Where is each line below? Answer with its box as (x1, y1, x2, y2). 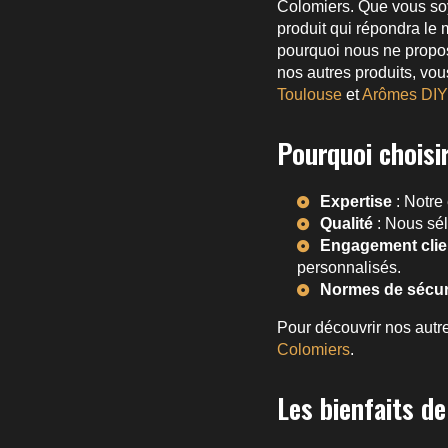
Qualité (320, 214, 373, 232)
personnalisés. (297, 258, 401, 276)
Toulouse (277, 85, 342, 103)
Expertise (320, 192, 392, 210)
